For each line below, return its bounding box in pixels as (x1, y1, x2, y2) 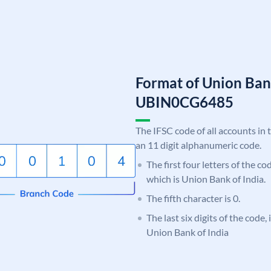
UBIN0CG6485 (135, 93, 233, 111)
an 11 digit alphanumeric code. (135, 139, 261, 151)
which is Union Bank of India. (146, 172, 266, 184)
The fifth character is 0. (146, 192, 240, 204)
